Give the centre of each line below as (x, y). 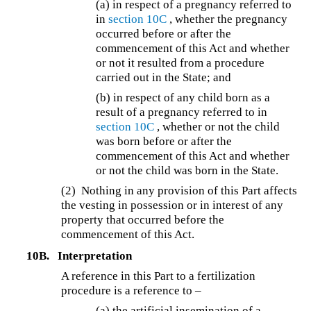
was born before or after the (164, 141)
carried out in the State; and (164, 77)
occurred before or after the (164, 33)
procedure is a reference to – (132, 291)
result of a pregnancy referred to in (182, 112)
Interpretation (94, 256)
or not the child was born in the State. (187, 170)
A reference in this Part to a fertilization (159, 276)
